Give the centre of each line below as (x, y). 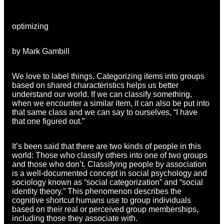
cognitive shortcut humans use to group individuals (101, 200)
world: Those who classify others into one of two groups (110, 155)
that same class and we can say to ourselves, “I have (105, 112)
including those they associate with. (75, 218)
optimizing (30, 26)
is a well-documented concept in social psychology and (109, 173)
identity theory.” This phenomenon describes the (97, 191)
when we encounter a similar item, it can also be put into (111, 103)
